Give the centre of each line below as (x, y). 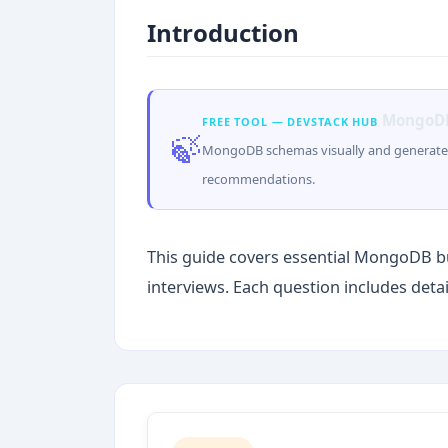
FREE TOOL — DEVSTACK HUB (290, 121)
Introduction (223, 32)
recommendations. (258, 178)
